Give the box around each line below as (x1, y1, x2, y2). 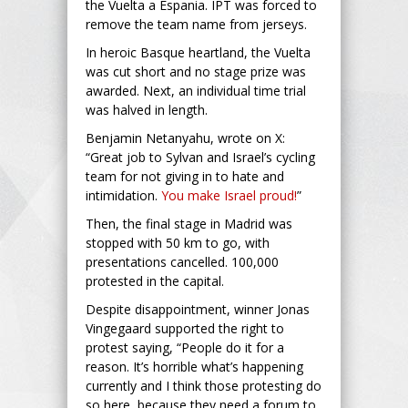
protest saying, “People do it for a (86, 338, 284, 356)
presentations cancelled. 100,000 (86, 252, 279, 270)
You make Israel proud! (161, 186, 297, 204)
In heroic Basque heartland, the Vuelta (86, 43, 311, 61)
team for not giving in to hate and (86, 167, 284, 185)
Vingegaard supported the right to (86, 319, 284, 337)
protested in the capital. (86, 271, 228, 290)
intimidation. (86, 186, 161, 204)
